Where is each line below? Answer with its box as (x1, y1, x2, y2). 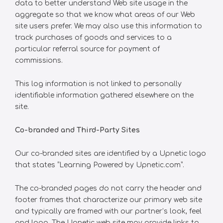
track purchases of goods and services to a (15, 34, 172, 41)
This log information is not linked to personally (15, 80, 182, 88)
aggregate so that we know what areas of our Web (15, 11, 195, 18)
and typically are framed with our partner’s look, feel (15, 208, 202, 215)
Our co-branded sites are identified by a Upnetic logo (15, 150, 206, 157)
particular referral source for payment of (15, 45, 160, 53)
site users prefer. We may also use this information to (15, 22, 202, 30)
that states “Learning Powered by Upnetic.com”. (15, 161, 184, 169)
